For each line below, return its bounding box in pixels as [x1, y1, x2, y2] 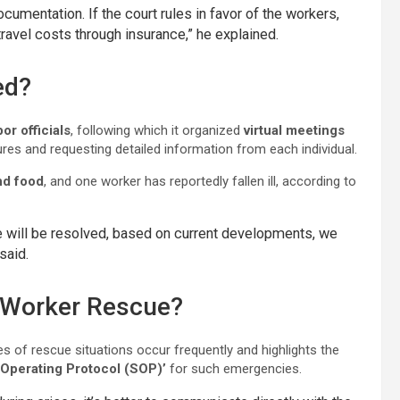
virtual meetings [244, 122, 345, 138]
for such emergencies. [166, 361, 302, 377]
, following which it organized [71, 122, 244, 138]
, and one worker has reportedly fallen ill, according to [44, 173, 356, 189]
